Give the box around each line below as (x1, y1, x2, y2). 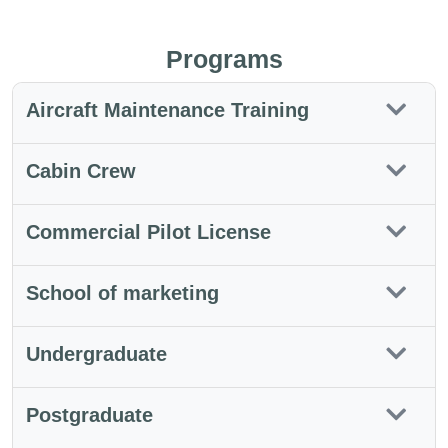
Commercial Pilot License (26, 221, 271, 244)
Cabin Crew (26, 160, 136, 183)
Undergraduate (26, 343, 167, 366)
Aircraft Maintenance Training (26, 99, 309, 122)
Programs (165, 45, 283, 74)
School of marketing (26, 282, 219, 305)
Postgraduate (26, 404, 153, 427)
